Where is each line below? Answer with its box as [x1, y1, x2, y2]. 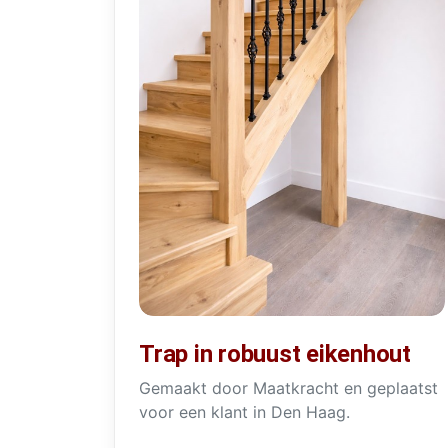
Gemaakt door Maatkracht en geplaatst [139, 378, 438, 399]
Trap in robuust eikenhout [139, 340, 411, 369]
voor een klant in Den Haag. [139, 402, 350, 423]
